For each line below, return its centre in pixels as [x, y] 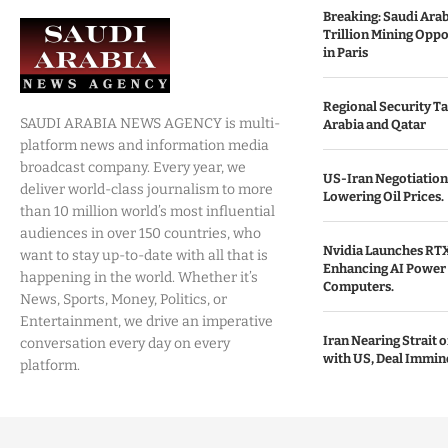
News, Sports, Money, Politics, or [123, 299]
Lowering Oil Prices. [383, 196]
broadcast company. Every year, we [133, 167]
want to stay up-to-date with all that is [144, 255]
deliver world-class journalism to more [146, 189]
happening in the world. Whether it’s [139, 277]
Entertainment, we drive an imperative [146, 321]
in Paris [345, 52]
